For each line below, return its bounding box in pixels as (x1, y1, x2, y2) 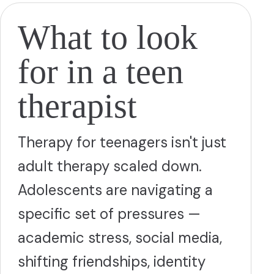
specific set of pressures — (18, 204, 201, 223)
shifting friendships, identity (18, 252, 206, 271)
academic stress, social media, (18, 228, 222, 247)
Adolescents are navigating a (18, 180, 213, 199)
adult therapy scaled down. (18, 157, 202, 176)
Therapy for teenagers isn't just (18, 133, 226, 152)
